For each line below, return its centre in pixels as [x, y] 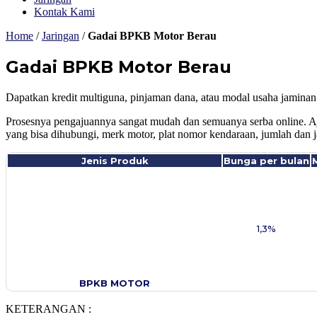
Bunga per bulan [266, 160]
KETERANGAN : [48, 309]
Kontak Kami [64, 12]
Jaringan [60, 36]
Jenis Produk [115, 160]
